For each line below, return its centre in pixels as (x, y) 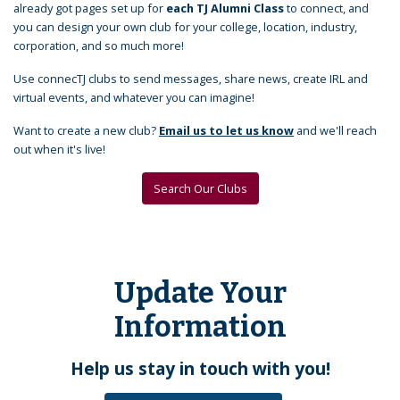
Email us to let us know (226, 130)
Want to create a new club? (86, 130)
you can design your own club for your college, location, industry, (185, 26)
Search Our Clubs (200, 188)
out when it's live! (59, 149)
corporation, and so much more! (99, 45)
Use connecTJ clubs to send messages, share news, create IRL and (191, 78)
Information (200, 326)
